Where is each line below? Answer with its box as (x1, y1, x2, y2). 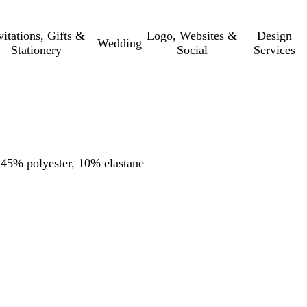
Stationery (10, 43, 62, 57)
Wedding (97, 36, 143, 50)
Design (257, 29, 293, 42)
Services (254, 43, 296, 57)
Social (176, 43, 208, 57)
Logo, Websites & (147, 29, 238, 42)
